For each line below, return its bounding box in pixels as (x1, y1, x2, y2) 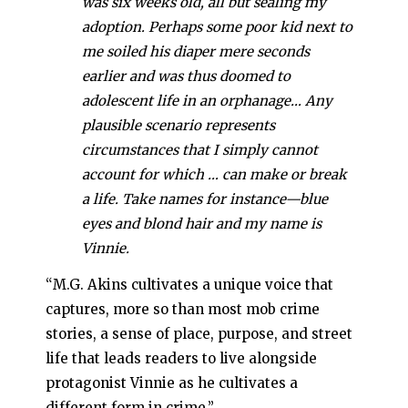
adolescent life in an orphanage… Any (82, 91, 332, 109)
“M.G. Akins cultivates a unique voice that (46, 275, 333, 293)
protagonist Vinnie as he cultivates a (46, 373, 298, 392)
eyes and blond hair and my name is (82, 214, 321, 232)
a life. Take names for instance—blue (82, 189, 328, 208)
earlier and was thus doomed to (82, 66, 291, 85)
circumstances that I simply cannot (82, 140, 318, 158)
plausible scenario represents (82, 116, 275, 134)
